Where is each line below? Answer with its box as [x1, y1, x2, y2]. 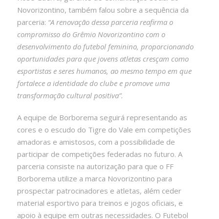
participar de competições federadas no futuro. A [17, 149, 182, 159]
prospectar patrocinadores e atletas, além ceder [17, 185, 181, 196]
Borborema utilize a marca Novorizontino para [17, 173, 172, 183]
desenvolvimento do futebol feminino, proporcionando [17, 41, 194, 51]
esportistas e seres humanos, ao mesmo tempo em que [17, 66, 192, 76]
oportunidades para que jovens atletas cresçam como [17, 53, 189, 64]
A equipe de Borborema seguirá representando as [17, 112, 187, 122]
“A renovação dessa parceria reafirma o [48, 17, 173, 27]
